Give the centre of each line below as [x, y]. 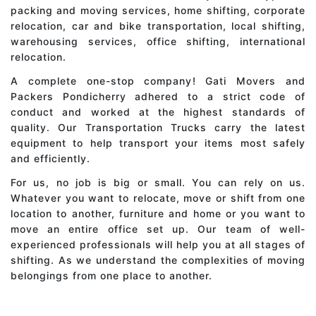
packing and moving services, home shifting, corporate [158, 11]
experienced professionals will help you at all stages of [158, 245]
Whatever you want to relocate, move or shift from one [158, 198]
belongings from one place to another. [111, 276]
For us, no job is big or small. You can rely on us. [158, 183]
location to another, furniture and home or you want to [158, 214]
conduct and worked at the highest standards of [158, 112]
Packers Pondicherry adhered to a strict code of [158, 97]
